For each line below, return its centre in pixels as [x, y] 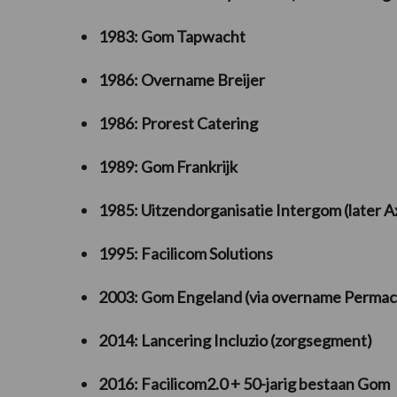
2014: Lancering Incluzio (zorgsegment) [235, 340]
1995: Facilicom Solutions [186, 253]
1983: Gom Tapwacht [172, 36]
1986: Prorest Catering [178, 123]
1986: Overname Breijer [182, 79]
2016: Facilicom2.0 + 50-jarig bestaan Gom [244, 383]
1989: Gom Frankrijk [168, 166]
